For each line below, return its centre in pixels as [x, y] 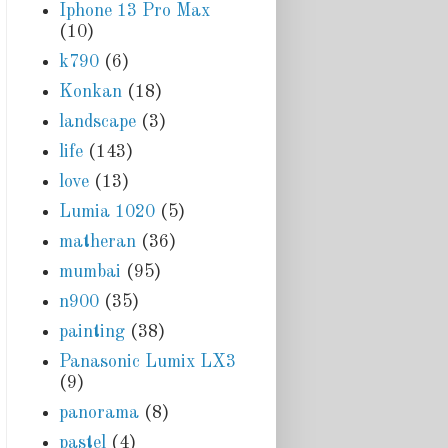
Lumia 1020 [106, 211]
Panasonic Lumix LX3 [147, 361]
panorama [98, 412]
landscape [97, 121]
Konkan [90, 91]
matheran [97, 241]
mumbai [89, 271]
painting [91, 331]
